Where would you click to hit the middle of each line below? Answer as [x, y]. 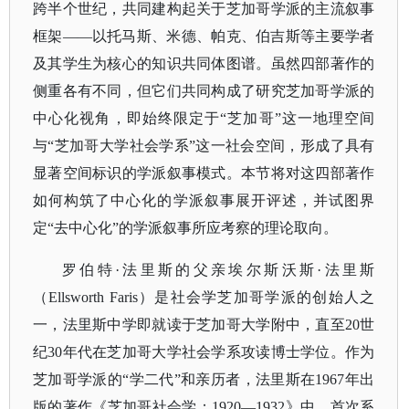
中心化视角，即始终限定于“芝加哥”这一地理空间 [204, 118]
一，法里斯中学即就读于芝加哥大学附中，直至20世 [204, 325]
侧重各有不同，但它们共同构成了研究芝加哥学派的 [204, 91]
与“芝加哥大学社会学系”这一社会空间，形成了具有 [204, 146]
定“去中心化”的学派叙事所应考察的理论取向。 [185, 228]
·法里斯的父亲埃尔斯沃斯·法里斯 [245, 270]
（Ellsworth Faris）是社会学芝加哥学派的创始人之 [204, 297]
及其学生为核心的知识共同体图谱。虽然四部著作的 [204, 63]
